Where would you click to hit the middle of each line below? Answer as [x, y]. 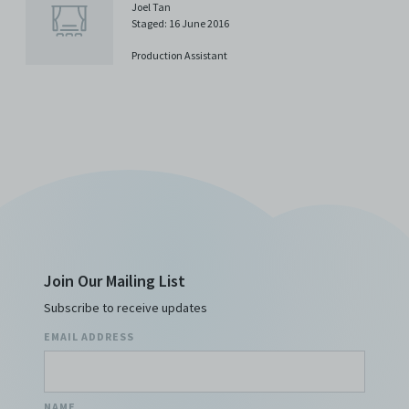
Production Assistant [179, 56]
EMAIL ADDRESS [89, 336]
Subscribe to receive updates [126, 307]
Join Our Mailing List [115, 280]
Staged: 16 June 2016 [180, 23]
